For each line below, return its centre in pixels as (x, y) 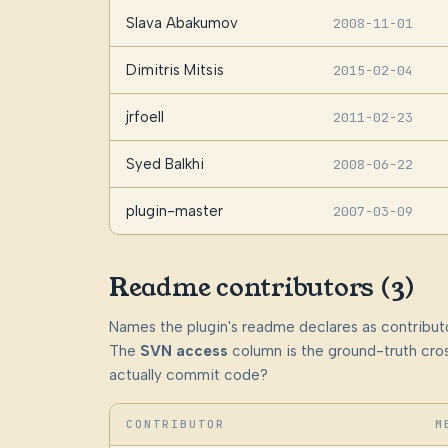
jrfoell (144, 116)
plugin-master (174, 210)
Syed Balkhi (164, 163)
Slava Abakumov (181, 22)
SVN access (183, 351)
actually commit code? (188, 375)
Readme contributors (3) (262, 288)
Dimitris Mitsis (174, 69)
